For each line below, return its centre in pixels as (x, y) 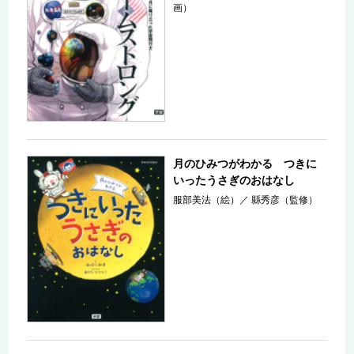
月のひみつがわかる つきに (245, 164)
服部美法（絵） (207, 200)
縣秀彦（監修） (285, 200)
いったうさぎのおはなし (234, 181)
